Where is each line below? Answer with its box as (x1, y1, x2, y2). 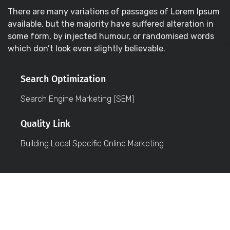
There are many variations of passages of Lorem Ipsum (8, 6, 220, 16)
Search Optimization (21, 73, 106, 85)
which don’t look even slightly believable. (8, 43, 165, 53)
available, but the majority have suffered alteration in (8, 18, 214, 29)
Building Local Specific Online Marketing (21, 138, 164, 148)
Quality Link (21, 118, 70, 129)
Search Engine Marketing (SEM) (21, 93, 135, 104)
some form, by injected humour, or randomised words (8, 31, 214, 41)
